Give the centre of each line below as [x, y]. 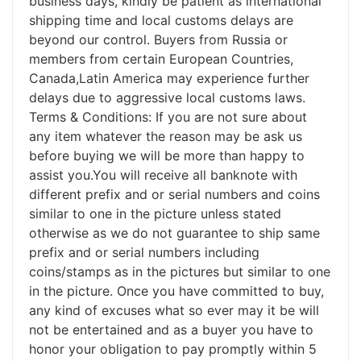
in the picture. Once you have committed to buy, [176, 291]
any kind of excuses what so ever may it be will [174, 310]
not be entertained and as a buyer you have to [171, 330]
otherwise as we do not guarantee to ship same [174, 233]
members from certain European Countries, [161, 59]
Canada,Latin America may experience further [169, 78]
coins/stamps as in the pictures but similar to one [180, 272]
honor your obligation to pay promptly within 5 [173, 349]
